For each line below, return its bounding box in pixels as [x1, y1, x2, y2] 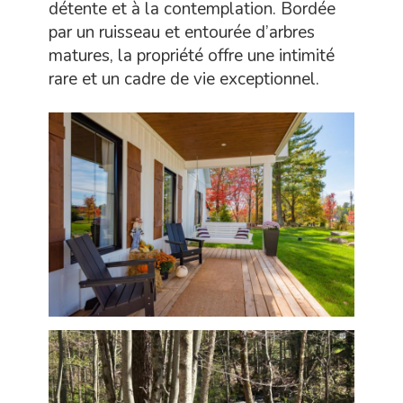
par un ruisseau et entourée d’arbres [49, 21, 315, 45]
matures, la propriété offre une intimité [49, 44, 335, 68]
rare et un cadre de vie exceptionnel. [49, 67, 319, 92]
